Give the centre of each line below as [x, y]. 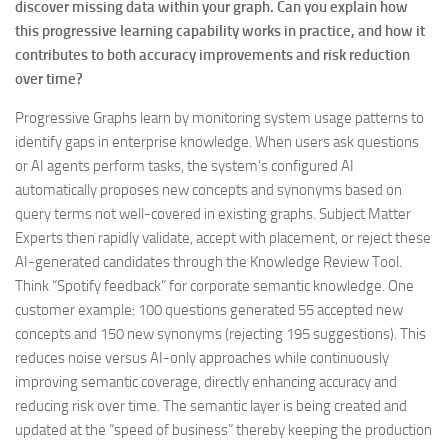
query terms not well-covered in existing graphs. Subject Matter [213, 214]
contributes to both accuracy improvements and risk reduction [212, 55]
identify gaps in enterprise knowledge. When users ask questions [217, 142]
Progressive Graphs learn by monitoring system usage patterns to [219, 118]
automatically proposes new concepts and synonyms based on [208, 190]
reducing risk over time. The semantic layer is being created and [211, 406]
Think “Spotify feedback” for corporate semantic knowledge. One [214, 286]
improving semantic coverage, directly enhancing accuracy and [206, 382]
